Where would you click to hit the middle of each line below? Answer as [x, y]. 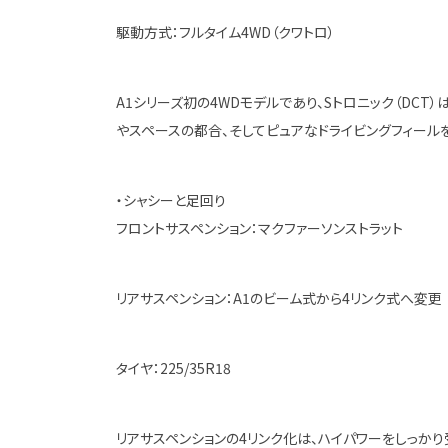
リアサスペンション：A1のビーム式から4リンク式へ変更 [278, 298]
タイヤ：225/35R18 [173, 368]
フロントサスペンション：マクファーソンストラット [259, 228]
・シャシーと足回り [170, 200]
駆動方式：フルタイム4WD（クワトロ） [225, 32]
